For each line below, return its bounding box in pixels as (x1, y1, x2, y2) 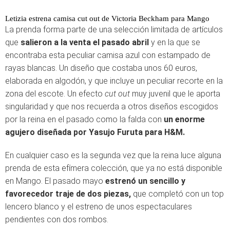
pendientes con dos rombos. (5, 214, 108, 224)
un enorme (164, 114, 205, 124)
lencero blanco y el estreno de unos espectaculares (5, 201, 192, 212)
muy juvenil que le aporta (130, 88, 220, 99)
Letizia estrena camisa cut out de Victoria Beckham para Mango (5, 14, 209, 23)
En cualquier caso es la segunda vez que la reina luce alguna (5, 150, 221, 160)
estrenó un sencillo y (105, 176, 185, 186)
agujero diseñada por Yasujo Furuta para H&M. (5, 127, 187, 137)
